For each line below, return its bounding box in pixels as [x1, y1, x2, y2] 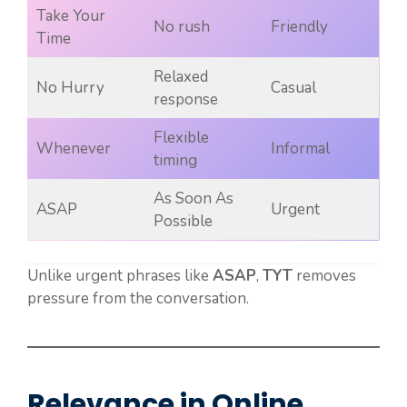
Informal [270, 137, 330, 159]
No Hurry [35, 76, 104, 98]
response [153, 88, 218, 110]
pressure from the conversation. [27, 288, 249, 310]
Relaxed [153, 65, 208, 87]
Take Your [35, 5, 105, 26]
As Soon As [153, 187, 233, 209]
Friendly [270, 15, 328, 37]
